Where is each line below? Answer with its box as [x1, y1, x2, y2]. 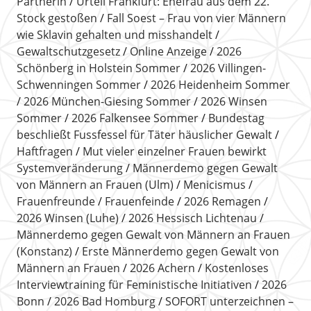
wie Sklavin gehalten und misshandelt [16, 26, 212, 42]
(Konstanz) [16, 243, 72, 259]
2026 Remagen [183, 193, 261, 209]
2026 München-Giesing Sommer [23, 93, 191, 109]
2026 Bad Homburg [53, 293, 155, 309]
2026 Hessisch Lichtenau [128, 210, 257, 226]
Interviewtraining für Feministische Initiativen [16, 276, 252, 292]
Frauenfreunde [16, 193, 95, 209]
